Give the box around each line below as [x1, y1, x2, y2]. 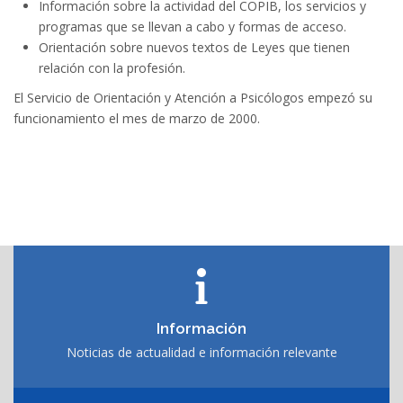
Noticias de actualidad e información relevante [66, 344, 337, 362]
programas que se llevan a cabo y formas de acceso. [39, 18, 346, 36]
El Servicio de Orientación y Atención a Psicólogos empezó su [13, 89, 372, 107]
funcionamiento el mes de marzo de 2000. [13, 110, 260, 128]
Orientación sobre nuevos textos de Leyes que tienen [39, 39, 350, 57]
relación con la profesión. [39, 59, 185, 77]
